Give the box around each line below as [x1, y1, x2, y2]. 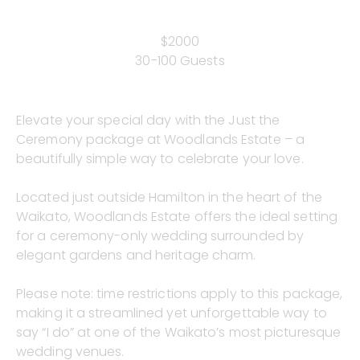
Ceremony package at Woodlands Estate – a [16, 130, 305, 149]
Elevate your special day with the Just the [16, 111, 280, 129]
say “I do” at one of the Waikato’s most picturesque [16, 323, 342, 342]
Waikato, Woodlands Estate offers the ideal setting [16, 207, 338, 226]
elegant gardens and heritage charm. [16, 246, 256, 264]
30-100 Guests [135, 51, 225, 70]
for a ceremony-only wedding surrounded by [16, 227, 305, 245]
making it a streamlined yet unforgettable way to [16, 304, 327, 322]
